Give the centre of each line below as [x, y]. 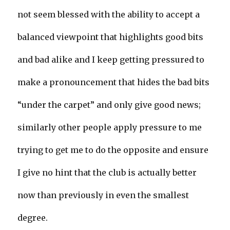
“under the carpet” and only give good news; [109, 105]
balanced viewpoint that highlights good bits [111, 37]
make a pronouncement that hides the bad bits [114, 82]
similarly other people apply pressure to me [110, 128]
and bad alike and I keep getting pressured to [111, 60]
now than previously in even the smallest [103, 195]
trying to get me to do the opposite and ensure [113, 150]
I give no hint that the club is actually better [107, 173]
